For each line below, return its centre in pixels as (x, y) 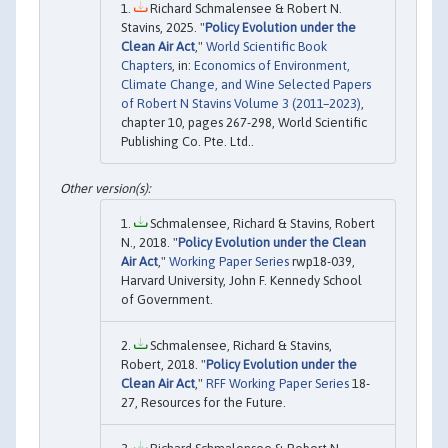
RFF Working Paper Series (277, 383)
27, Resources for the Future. (203, 402)
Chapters (146, 65)
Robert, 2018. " (163, 364)
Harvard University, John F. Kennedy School (241, 280)
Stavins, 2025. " (163, 27)
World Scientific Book (266, 46)
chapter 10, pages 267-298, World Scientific (244, 122)
